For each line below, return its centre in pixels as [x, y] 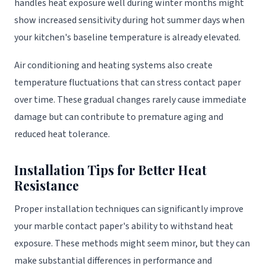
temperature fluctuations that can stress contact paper [128, 82]
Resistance [47, 185]
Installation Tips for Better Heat [110, 170]
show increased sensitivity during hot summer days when [129, 20]
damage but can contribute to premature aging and [119, 117]
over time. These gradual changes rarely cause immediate [130, 99]
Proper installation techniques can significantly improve [129, 209]
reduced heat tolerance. [62, 134]
